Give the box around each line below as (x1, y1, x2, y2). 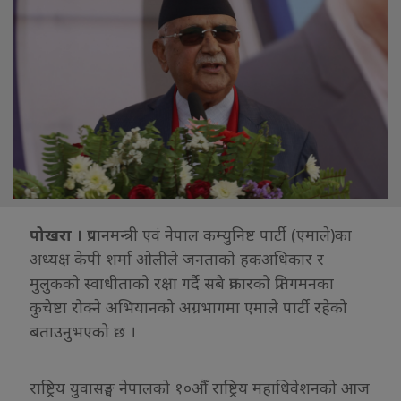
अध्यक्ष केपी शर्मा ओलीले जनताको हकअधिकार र (30, 247, 324, 269)
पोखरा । (30, 223, 82, 245)
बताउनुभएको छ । (30, 320, 136, 342)
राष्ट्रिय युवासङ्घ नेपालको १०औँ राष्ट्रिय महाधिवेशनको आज (30, 376, 370, 398)
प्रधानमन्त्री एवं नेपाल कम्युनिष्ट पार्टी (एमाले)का (82, 223, 352, 245)
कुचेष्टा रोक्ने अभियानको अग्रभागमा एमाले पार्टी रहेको (30, 295, 347, 318)
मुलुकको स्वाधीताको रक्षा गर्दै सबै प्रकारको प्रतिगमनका (30, 271, 334, 294)
